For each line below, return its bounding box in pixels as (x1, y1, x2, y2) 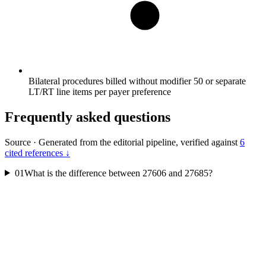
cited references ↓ (5, 147, 70, 158)
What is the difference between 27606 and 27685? (24, 167, 213, 178)
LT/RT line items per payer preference (28, 86, 171, 97)
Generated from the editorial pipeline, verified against (36, 137, 240, 147)
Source (5, 137, 31, 147)
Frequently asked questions (5, 109, 170, 125)
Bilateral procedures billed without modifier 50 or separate (28, 75, 246, 86)
